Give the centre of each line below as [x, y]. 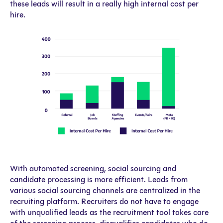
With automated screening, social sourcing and [93, 169]
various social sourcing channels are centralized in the [105, 191]
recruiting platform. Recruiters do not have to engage [104, 202]
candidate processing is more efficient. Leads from [99, 180]
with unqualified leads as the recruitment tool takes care [109, 213]
